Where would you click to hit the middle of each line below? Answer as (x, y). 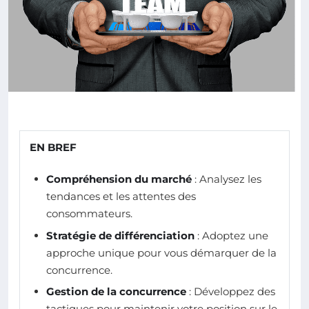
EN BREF (53, 148)
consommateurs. (89, 214)
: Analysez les (227, 179)
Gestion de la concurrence (116, 291)
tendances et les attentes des (121, 197)
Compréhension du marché (119, 179)
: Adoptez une (231, 235)
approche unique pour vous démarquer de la (161, 252)
